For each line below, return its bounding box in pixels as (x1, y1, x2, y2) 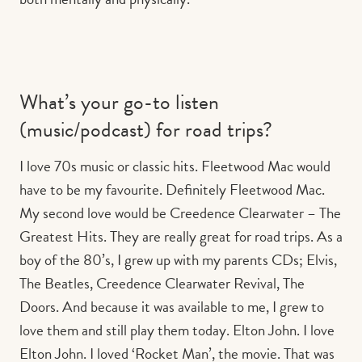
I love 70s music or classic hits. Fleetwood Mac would (19, 154, 330, 178)
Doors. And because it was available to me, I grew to (19, 294, 324, 318)
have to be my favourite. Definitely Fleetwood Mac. (19, 177, 325, 201)
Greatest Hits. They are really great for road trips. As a (19, 224, 343, 248)
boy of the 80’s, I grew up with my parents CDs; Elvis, (19, 247, 337, 271)
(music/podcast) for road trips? (19, 113, 272, 145)
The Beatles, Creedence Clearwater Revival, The (19, 271, 305, 295)
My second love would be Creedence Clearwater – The (19, 200, 341, 225)
